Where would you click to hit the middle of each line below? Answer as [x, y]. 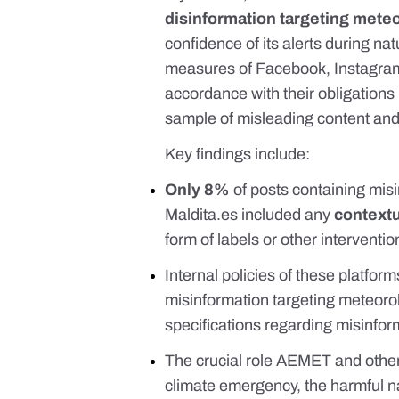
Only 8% [198, 190]
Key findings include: [238, 155]
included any [286, 215]
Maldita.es [202, 215]
